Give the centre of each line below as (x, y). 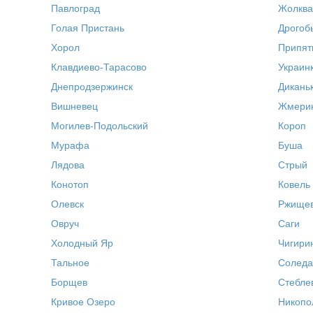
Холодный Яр (82, 243)
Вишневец (75, 106)
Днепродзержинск (92, 87)
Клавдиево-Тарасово (99, 67)
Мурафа (71, 145)
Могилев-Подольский (100, 126)
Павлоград (76, 8)
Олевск (68, 204)
